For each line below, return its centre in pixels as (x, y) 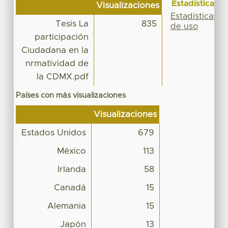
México (71, 151)
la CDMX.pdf (62, 77)
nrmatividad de (57, 63)
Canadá (70, 188)
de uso (184, 26)
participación (61, 37)
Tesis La (72, 24)
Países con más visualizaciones (70, 95)
